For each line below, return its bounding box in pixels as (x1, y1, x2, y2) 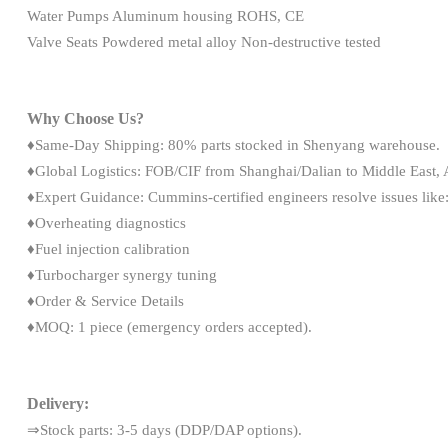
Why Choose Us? (26, 109, 144, 127)
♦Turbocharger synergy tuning (26, 266, 217, 283)
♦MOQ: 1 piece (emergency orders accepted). (26, 318, 312, 335)
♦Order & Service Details (26, 292, 184, 309)
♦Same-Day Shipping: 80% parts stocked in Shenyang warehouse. (26, 136, 440, 153)
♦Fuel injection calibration (26, 240, 190, 257)
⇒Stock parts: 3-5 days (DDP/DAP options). (26, 421, 306, 438)
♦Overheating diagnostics (26, 214, 190, 231)
